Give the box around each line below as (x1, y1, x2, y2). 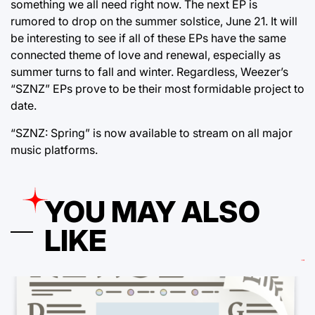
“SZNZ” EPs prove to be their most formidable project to (11, 82, 304, 96)
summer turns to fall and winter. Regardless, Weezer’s (11, 65, 288, 79)
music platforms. (11, 143, 98, 157)
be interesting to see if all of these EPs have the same (11, 31, 286, 45)
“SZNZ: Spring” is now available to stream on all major (11, 126, 292, 140)
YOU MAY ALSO (44, 194, 260, 229)
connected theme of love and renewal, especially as (11, 48, 281, 62)
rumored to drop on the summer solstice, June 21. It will (11, 14, 297, 28)
